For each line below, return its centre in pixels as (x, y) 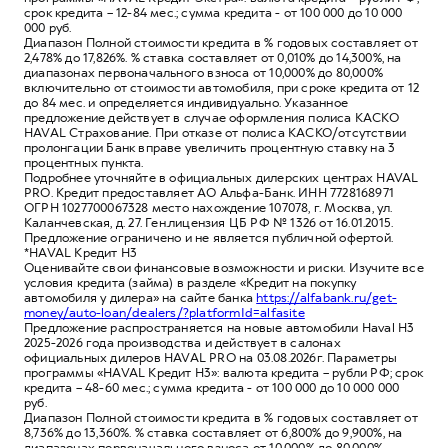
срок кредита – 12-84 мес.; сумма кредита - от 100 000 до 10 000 (213, 12)
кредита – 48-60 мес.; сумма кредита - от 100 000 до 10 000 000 (212, 387)
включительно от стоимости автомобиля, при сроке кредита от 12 (222, 87)
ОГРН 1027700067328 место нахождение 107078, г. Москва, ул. (208, 207)
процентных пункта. (84, 162)
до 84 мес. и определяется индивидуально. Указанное (186, 102)
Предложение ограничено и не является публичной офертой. (209, 237)
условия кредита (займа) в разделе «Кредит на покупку (190, 282)
